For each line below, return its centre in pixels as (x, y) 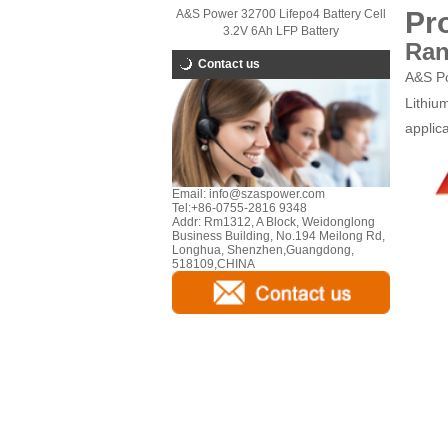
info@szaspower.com (265, 194)
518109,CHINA (213, 264)
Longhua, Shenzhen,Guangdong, (263, 250)
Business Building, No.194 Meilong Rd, (278, 236)
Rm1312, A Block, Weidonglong (288, 222)
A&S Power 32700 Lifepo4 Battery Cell (281, 14)
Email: (189, 194)
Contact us (229, 64)
